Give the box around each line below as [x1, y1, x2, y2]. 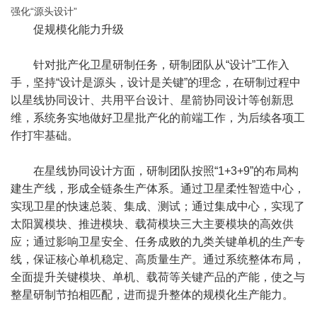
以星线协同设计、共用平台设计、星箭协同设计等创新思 [11, 94, 294, 106]
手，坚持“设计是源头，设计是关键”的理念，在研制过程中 [11, 76, 301, 88]
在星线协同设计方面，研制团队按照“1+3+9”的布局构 [33, 165, 299, 177]
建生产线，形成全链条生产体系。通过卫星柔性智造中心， [11, 183, 305, 195]
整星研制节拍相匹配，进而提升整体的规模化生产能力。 [11, 289, 294, 301]
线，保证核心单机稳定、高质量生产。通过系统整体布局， [11, 253, 305, 265]
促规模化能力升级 [33, 23, 124, 35]
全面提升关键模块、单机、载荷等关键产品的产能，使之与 [11, 271, 305, 283]
